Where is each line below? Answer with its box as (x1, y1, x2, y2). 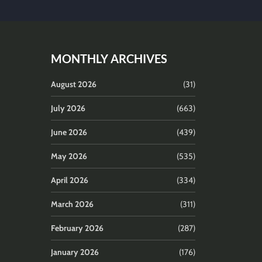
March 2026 (51, 198, 94, 209)
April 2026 (51, 174, 88, 185)
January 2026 (51, 246, 99, 257)
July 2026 (51, 102, 85, 113)
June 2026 (51, 126, 87, 137)
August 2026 (51, 78, 96, 89)
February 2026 (51, 222, 104, 233)
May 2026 (51, 150, 87, 161)
